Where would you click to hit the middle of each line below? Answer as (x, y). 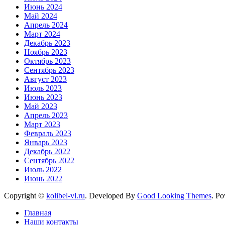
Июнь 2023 (43, 97)
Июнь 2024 (43, 7)
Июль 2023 (43, 88)
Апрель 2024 (46, 25)
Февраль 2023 (48, 133)
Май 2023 (41, 106)
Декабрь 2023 (47, 43)
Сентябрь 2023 (49, 70)
